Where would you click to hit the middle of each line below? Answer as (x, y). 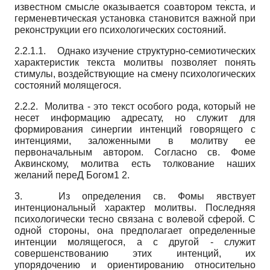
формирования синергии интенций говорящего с (135, 129)
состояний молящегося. (68, 85)
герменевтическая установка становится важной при (135, 18)
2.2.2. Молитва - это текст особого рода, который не (135, 106)
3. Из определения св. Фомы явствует (135, 196)
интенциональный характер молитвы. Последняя (135, 207)
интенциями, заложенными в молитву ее (135, 140)
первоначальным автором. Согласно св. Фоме (135, 152)
